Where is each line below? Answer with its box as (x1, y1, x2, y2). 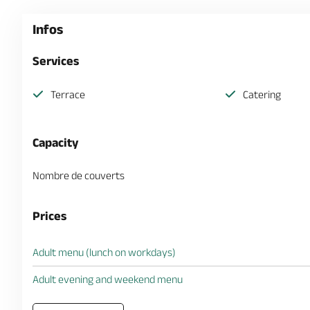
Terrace (51, 88, 85, 100)
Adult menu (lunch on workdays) (33, 246, 176, 258)
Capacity (33, 135, 78, 149)
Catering (242, 88, 281, 100)
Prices (33, 208, 66, 223)
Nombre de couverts (33, 169, 125, 181)
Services (33, 53, 79, 68)
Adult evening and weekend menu (33, 273, 183, 285)
